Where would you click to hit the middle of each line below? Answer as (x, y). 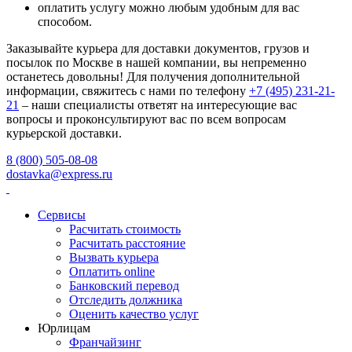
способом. (65, 22)
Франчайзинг (105, 343)
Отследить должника (126, 300)
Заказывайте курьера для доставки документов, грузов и (158, 49)
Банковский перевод (124, 286)
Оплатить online (112, 272)
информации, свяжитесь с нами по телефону (128, 91)
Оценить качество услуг (134, 314)
